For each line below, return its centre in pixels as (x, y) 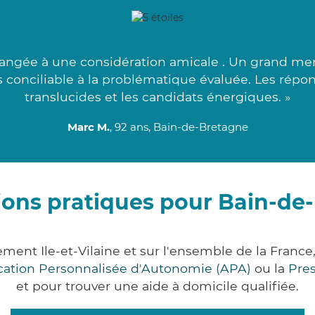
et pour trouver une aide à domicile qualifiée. (157, 286)
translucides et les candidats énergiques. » (157, 97)
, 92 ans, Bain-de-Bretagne (179, 127)
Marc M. (88, 127)
